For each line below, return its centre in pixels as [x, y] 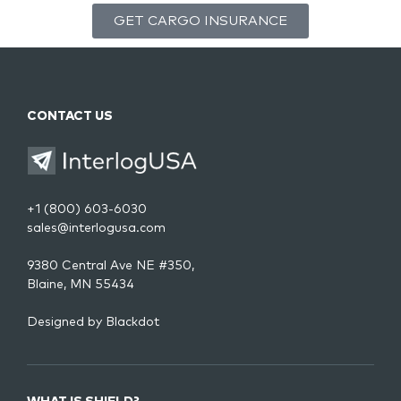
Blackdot [132, 322]
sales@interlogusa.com [96, 228]
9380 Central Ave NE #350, [111, 265]
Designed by [66, 322]
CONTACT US [70, 116]
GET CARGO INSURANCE [200, 21]
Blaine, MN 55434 [81, 284]
